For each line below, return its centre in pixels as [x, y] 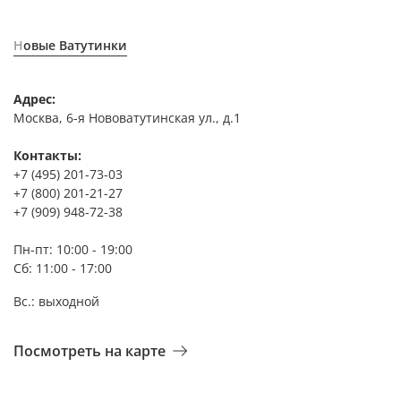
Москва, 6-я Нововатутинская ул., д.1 [127, 117]
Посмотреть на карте [90, 351]
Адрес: [34, 98]
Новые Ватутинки [75, 46]
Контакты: [47, 155]
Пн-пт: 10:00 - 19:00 [73, 249]
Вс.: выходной [56, 301]
